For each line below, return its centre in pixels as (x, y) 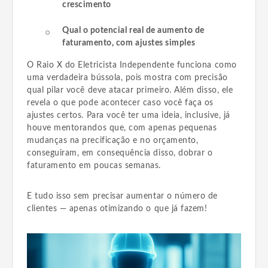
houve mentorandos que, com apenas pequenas (122, 128)
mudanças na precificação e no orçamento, (113, 140)
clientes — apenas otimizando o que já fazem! (117, 208)
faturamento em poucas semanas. (94, 165)
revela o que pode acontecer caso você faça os (121, 103)
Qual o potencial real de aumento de (133, 30)
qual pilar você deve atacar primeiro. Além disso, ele (130, 90)
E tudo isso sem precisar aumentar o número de (123, 196)
